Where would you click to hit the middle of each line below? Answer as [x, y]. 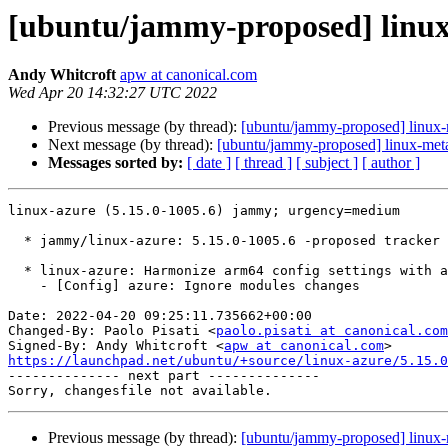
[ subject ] [327, 163]
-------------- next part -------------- [164, 376]
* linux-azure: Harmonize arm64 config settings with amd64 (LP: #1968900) [16, 271]
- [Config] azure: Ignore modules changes [24, 286]
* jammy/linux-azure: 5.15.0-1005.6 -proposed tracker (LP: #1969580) [16, 241]
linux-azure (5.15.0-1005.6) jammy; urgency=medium [204, 211]
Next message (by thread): [132, 145]
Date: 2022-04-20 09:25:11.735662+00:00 [160, 316]
